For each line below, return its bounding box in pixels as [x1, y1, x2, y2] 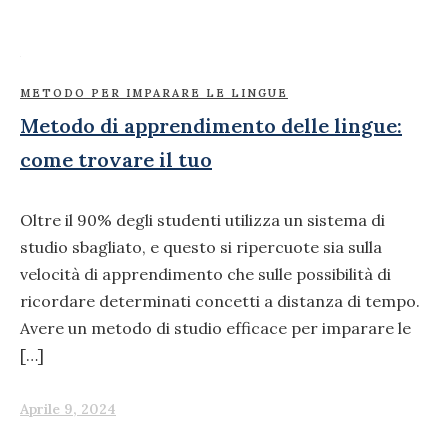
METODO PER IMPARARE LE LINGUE [20, 86, 288, 101]
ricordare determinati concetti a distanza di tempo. [20, 290, 420, 311]
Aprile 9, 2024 [20, 399, 116, 418]
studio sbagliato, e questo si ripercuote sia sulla [20, 236, 382, 257]
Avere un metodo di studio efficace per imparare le [20, 317, 411, 338]
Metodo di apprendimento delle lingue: [20, 113, 402, 139]
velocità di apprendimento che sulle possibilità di [20, 263, 391, 284]
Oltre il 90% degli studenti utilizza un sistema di [20, 209, 385, 230]
